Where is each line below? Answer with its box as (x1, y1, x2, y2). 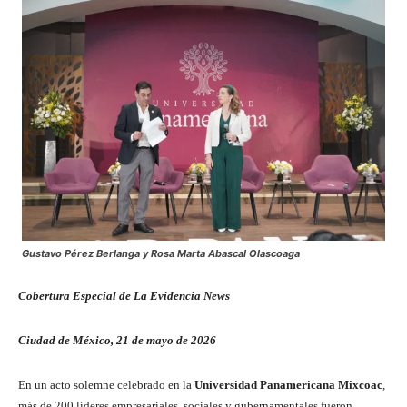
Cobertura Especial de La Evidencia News (18, 288, 230, 303)
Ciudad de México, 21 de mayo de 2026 (18, 333, 216, 347)
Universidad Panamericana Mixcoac (194, 377, 382, 392)
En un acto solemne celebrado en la (18, 377, 194, 392)
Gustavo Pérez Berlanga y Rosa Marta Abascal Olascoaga (22, 246, 300, 260)
